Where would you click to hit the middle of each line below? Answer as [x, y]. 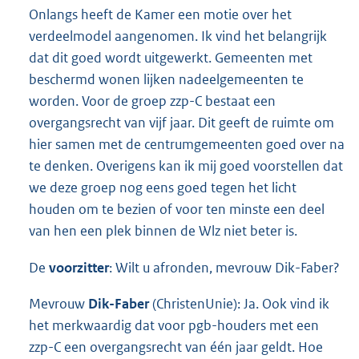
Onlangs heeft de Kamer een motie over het [160, 14]
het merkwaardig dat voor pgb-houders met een [174, 325]
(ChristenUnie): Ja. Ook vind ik [241, 303]
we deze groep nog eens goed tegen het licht [163, 187]
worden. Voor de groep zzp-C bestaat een [152, 101]
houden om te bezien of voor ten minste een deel [177, 209]
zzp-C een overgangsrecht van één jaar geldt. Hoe [176, 347]
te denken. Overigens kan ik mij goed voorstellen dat [186, 165]
